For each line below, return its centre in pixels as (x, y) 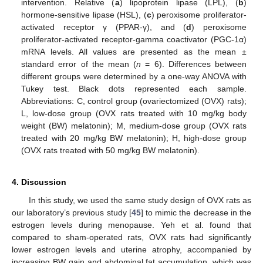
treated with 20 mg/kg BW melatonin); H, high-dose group (134, 138)
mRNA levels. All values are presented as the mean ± (134, 52)
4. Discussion (39, 182)
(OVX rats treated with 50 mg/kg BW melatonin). (111, 151)
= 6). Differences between (194, 64)
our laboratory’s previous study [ (72, 213)
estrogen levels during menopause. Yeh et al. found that (131, 225)
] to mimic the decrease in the (196, 213)
